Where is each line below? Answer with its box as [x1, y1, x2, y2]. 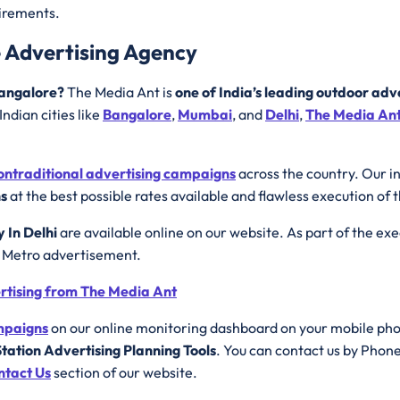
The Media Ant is [67, 83, 175, 102]
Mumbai [178, 105, 232, 124]
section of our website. [51, 363, 197, 382]
